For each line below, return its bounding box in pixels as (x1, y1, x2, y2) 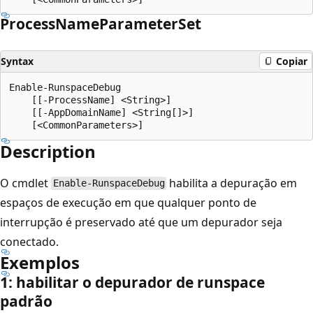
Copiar (276, 54, 307, 68)
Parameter (99, 13, 178, 34)
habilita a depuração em (166, 175, 298, 191)
